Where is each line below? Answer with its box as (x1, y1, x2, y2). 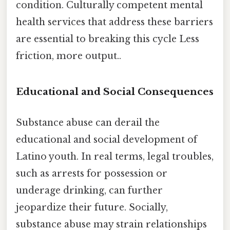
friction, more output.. (16, 50, 121, 62)
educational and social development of (16, 133, 197, 145)
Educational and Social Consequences (16, 86, 214, 98)
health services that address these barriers (16, 16, 213, 28)
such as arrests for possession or (16, 167, 167, 179)
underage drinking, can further (16, 184, 163, 196)
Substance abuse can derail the (16, 117, 160, 128)
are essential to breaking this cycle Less (16, 33, 199, 45)
